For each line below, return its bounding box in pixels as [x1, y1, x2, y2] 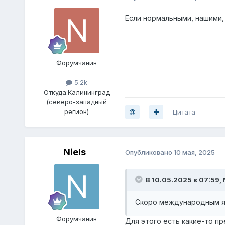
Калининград [67, 88, 110, 96]
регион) [64, 107, 89, 116]
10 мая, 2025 [173, 148, 215, 157]
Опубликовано [125, 148, 174, 157]
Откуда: [43, 88, 68, 96]
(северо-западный [46, 97, 107, 106]
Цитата [172, 107, 195, 116]
